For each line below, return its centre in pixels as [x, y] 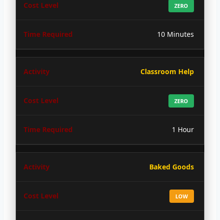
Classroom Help [167, 71]
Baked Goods [172, 166]
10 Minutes [176, 34]
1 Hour [183, 129]
